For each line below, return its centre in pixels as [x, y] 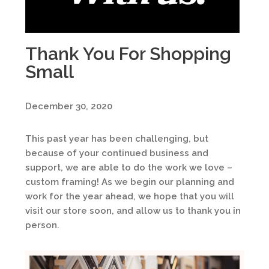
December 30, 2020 [69, 106]
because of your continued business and [117, 153]
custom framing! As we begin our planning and [130, 182]
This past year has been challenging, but [117, 139]
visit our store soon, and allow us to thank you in [133, 211]
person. [42, 225]
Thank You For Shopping [128, 54]
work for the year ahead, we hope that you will [130, 196]
